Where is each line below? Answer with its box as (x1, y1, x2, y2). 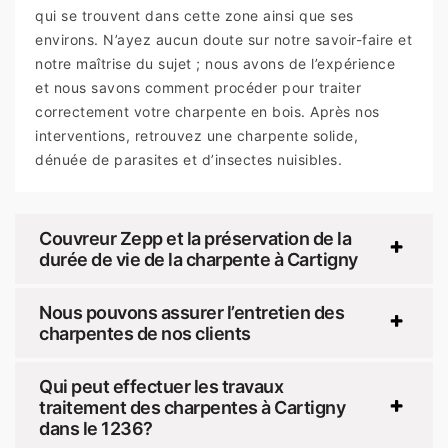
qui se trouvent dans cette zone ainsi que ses (35, 7, 354, 25)
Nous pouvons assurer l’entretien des (39, 302, 344, 324)
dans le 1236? (39, 418, 153, 440)
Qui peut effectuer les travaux (39, 376, 283, 398)
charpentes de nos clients (39, 323, 251, 345)
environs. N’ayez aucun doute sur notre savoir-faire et (35, 31, 412, 49)
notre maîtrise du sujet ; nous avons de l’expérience (35, 55, 395, 73)
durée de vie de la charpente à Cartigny (39, 249, 358, 271)
